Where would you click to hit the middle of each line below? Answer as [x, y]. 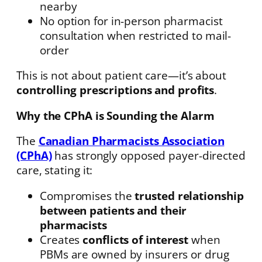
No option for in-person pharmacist [131, 20]
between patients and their [113, 210]
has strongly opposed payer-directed [149, 156]
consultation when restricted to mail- [136, 35]
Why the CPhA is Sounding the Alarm [116, 115]
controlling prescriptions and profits [116, 90]
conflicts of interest [136, 239]
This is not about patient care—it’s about [121, 75]
